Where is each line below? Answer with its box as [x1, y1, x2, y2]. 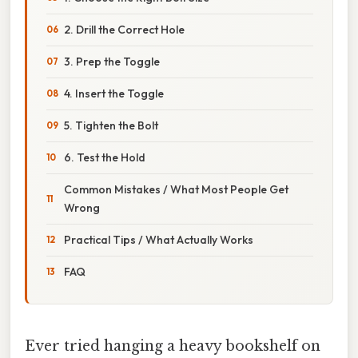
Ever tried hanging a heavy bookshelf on [25, 336, 320, 355]
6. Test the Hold [64, 149, 145, 165]
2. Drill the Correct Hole [64, 22, 185, 37]
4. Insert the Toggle [64, 86, 164, 101]
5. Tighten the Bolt [64, 117, 158, 133]
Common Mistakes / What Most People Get [64, 181, 288, 197]
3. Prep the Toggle [64, 54, 160, 69]
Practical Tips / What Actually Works [64, 232, 253, 247]
